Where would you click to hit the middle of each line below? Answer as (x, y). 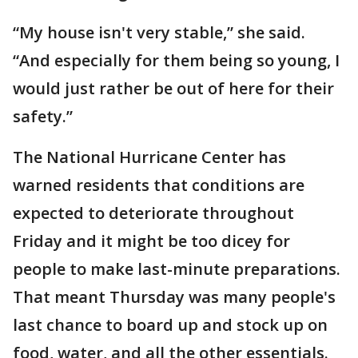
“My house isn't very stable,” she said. (159, 32)
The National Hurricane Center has (149, 157)
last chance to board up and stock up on (170, 325)
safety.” (43, 116)
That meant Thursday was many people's (174, 297)
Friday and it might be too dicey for (151, 241)
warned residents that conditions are (159, 185)
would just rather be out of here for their (173, 88)
